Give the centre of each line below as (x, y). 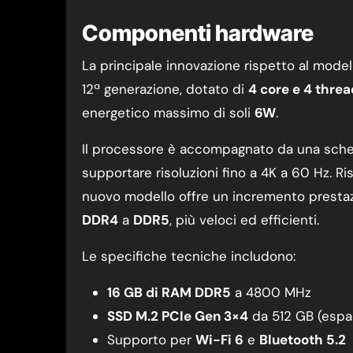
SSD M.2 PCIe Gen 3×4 (178, 316)
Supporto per (151, 340)
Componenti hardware (198, 33)
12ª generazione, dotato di (165, 89)
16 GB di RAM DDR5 (169, 292)
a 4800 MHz (271, 292)
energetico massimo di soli (168, 113)
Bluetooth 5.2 (303, 340)
